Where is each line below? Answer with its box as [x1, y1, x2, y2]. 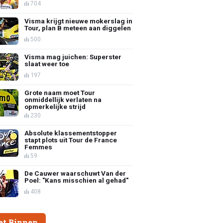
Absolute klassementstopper [24, 128, 117, 137]
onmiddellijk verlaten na [24, 95, 102, 104]
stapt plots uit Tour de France [24, 135, 117, 144]
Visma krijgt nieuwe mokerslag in [24, 16, 133, 25]
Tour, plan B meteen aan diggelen [24, 23, 131, 32]
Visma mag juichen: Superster [24, 52, 122, 61]
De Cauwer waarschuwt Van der [24, 169, 126, 177]
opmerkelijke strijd [24, 102, 86, 111]
